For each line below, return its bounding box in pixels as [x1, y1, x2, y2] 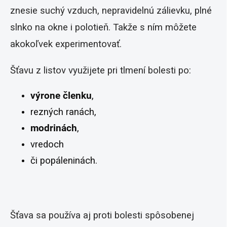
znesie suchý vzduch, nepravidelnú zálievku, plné [10, 5, 212, 16]
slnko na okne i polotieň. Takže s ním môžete [10, 21, 197, 33]
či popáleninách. [30, 155, 97, 166]
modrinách [30, 122, 77, 134]
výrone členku [30, 90, 92, 101]
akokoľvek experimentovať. [10, 38, 122, 50]
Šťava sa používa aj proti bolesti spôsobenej [10, 209, 194, 221]
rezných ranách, [30, 106, 96, 118]
